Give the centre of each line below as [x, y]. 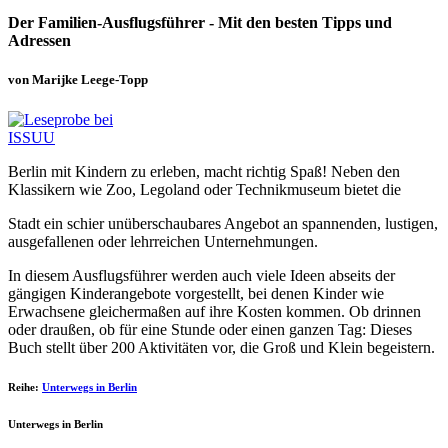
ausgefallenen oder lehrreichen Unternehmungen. [163, 241]
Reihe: [23, 387]
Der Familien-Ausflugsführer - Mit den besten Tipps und [200, 23]
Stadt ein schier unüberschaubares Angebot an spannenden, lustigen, [223, 223]
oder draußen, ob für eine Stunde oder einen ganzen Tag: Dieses [210, 329]
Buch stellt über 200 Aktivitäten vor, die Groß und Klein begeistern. [221, 347]
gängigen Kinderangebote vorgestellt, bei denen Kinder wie [196, 293]
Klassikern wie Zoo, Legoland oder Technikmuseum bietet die [204, 189]
